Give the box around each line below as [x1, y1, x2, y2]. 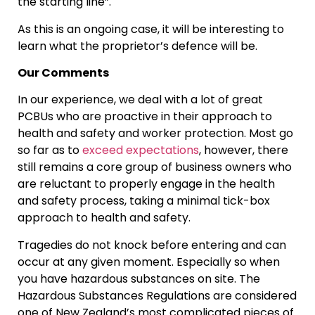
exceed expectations [82, 142, 199, 159]
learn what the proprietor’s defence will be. [18, 37, 257, 54]
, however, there [199, 142, 288, 159]
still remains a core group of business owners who [18, 159, 292, 176]
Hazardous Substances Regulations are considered [18, 287, 297, 304]
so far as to [18, 142, 82, 159]
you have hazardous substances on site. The [18, 270, 260, 287]
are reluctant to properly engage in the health [18, 176, 275, 193]
